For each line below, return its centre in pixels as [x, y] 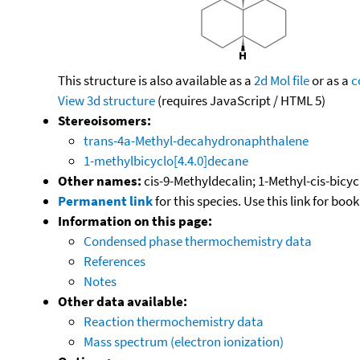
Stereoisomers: [104, 120]
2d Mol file [282, 80]
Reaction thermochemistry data [174, 321]
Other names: [100, 180]
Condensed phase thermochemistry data [198, 241]
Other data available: [123, 301]
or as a [330, 80]
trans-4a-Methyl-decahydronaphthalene [196, 140]
